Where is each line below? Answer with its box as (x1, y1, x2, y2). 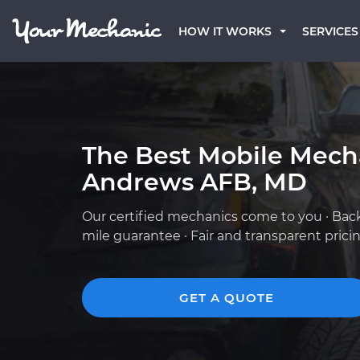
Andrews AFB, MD (82, 167, 307, 197)
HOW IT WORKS (178, 24, 272, 39)
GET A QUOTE (179, 290, 274, 305)
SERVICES (302, 24, 358, 39)
